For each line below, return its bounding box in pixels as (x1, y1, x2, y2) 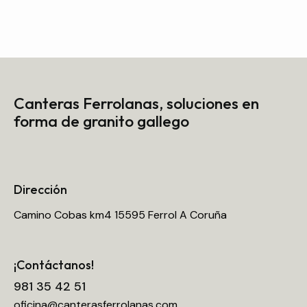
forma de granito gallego (14, 111, 189, 132)
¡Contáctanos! (14, 257, 94, 273)
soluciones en (163, 93, 259, 114)
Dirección (14, 181, 67, 197)
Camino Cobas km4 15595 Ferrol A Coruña (14, 208, 227, 223)
